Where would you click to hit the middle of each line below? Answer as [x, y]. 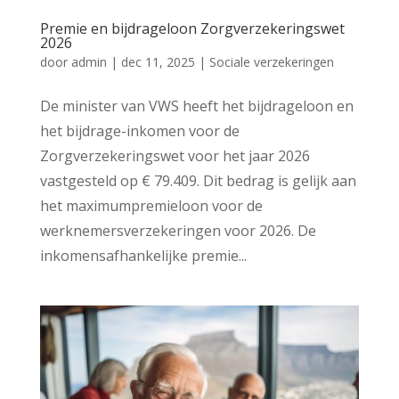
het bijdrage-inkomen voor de [139, 131]
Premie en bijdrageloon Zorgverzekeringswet [192, 29]
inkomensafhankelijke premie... [143, 256]
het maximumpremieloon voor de [151, 206]
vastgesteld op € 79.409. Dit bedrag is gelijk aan [198, 181]
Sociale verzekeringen [271, 62]
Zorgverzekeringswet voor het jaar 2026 [175, 156]
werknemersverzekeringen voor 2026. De [178, 231]
